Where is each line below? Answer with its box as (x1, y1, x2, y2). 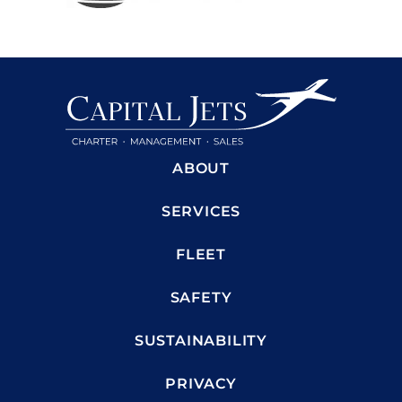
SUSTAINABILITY (134, 331, 268, 349)
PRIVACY (165, 374, 237, 392)
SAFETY (170, 288, 232, 306)
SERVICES (161, 202, 241, 220)
